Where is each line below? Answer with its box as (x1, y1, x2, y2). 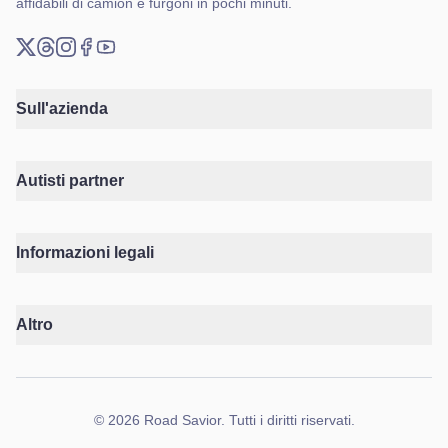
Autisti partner (16, 172, 124, 189)
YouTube (95, 59, 159, 76)
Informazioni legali (16, 244, 154, 261)
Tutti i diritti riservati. (228, 412, 355, 428)
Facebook (75, 59, 146, 76)
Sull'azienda (16, 100, 108, 117)
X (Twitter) (15, 59, 87, 76)
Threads (35, 59, 94, 76)
